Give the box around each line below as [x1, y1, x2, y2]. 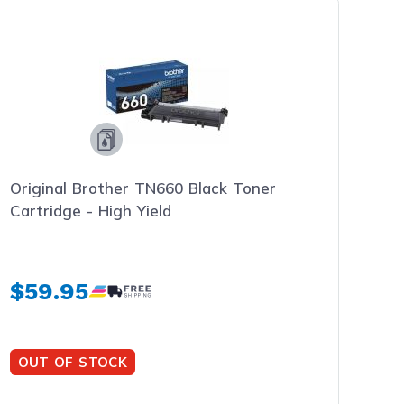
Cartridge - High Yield [10, 201, 172, 220]
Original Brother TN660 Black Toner [10, 179, 277, 197]
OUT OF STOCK [17, 353, 128, 371]
